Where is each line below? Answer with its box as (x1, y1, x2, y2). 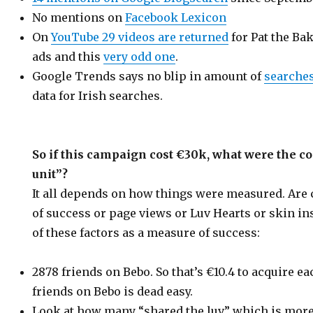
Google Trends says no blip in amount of (32, 69, 265, 83)
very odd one (103, 50, 176, 64)
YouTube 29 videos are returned (51, 30, 229, 44)
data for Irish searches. (32, 89, 163, 103)
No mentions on (32, 10, 126, 24)
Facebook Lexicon (125, 10, 227, 24)
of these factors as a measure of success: (32, 226, 261, 240)
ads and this (32, 50, 104, 64)
